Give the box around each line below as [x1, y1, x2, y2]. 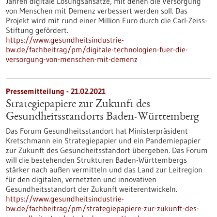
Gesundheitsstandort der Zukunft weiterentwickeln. [6, 184, 177, 194]
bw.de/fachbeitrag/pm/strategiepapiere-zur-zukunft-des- [6, 203, 199, 213]
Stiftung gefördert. [6, 25, 68, 35]
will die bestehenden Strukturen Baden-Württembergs [6, 155, 187, 165]
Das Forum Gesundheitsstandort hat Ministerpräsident [6, 126, 188, 136]
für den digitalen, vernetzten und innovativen [6, 174, 156, 184]
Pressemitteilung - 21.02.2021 [6, 86, 106, 96]
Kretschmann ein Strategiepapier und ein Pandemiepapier [6, 136, 201, 145]
